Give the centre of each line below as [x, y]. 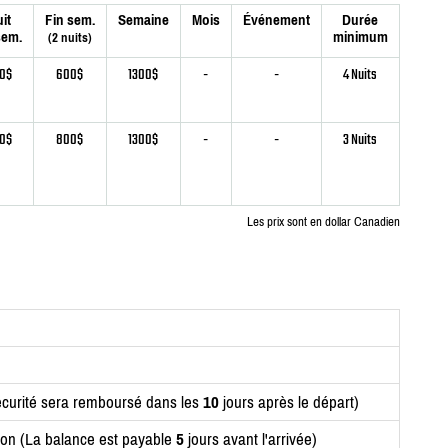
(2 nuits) [69, 38]
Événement [276, 20]
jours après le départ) [288, 402]
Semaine [143, 20]
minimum [360, 37]
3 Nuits [360, 140]
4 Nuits [360, 75]
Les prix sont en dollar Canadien [323, 222]
